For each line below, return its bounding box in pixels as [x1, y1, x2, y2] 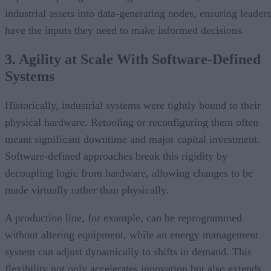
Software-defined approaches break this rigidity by [5, 149, 227, 162]
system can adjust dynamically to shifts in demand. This [5, 245, 252, 258]
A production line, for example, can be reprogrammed [5, 211, 242, 224]
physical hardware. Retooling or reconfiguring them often [5, 116, 258, 128]
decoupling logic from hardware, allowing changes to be [5, 166, 253, 179]
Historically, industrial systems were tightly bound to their [5, 99, 261, 111]
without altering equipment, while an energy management [5, 228, 258, 241]
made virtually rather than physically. [5, 183, 169, 196]
